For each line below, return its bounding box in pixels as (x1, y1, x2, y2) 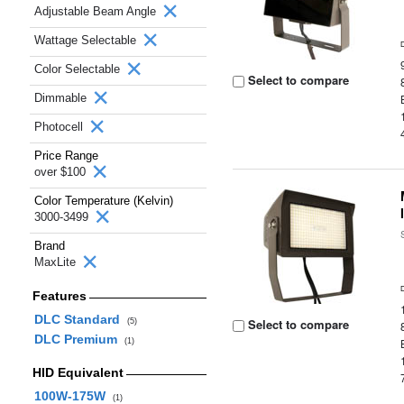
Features (32, 289, 87, 303)
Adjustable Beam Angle (34, 5, 160, 18)
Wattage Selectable (34, 33, 140, 47)
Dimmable (34, 91, 90, 105)
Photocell (34, 120, 87, 133)
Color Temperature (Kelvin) (34, 194, 173, 207)
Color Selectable (34, 62, 124, 76)
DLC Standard (33, 312, 127, 326)
